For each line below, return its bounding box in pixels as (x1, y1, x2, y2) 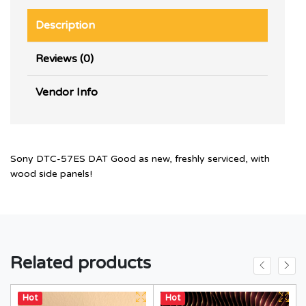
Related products (10, 252, 151, 273)
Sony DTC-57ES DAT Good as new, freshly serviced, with (10, 152, 270, 165)
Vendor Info (36, 85, 98, 99)
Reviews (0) (36, 51, 94, 66)
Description (36, 18, 95, 32)
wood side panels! (10, 167, 92, 180)
